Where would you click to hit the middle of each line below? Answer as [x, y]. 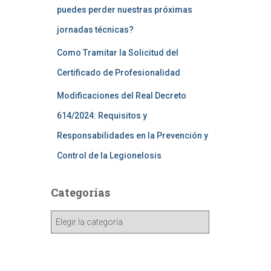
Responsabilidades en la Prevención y [132, 135]
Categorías [80, 192]
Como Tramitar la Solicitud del [117, 53]
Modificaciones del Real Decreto [121, 96]
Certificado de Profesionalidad [118, 73]
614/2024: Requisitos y [102, 116]
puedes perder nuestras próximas [124, 10]
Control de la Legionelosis [109, 155]
